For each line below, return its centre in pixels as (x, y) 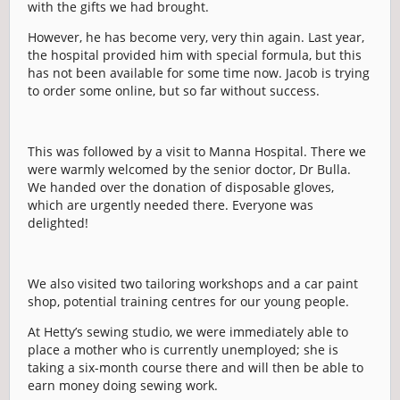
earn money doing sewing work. (123, 385)
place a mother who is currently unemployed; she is (183, 350)
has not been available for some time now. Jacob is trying (199, 73)
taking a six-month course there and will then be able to (196, 367)
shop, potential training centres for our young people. (188, 301)
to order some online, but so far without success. (174, 91)
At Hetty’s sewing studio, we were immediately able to (188, 332)
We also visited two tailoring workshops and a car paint (193, 283)
